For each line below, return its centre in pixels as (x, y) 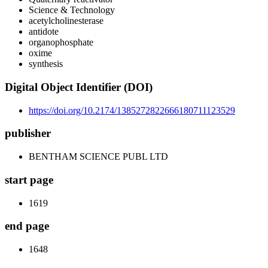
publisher (28, 133)
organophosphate (61, 42)
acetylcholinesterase (66, 21)
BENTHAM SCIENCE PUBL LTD (98, 157)
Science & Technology (72, 10)
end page (27, 226)
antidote (44, 32)
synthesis (46, 64)
